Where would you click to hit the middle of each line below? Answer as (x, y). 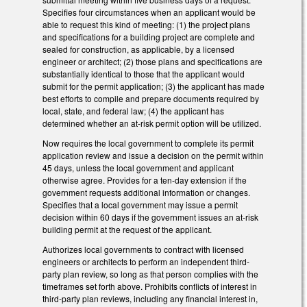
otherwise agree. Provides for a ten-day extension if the (145, 180)
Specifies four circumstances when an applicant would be (149, 12)
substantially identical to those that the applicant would (144, 74)
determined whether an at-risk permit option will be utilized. (152, 123)
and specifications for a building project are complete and (149, 37)
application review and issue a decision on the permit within (153, 155)
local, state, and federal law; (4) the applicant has (133, 111)
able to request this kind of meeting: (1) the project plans (146, 25)
